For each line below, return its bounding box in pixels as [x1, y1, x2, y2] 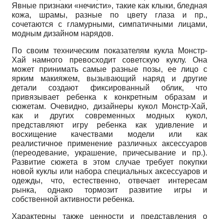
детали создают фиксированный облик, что [12, 83, 207, 92]
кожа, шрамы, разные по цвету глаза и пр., [12, 10, 207, 19]
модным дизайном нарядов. [12, 29, 113, 38]
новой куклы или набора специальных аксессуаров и [12, 167, 207, 175]
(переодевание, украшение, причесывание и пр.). [12, 148, 207, 157]
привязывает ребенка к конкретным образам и [12, 92, 207, 101]
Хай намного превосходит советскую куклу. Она [12, 55, 207, 64]
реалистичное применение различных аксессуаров [12, 139, 207, 148]
